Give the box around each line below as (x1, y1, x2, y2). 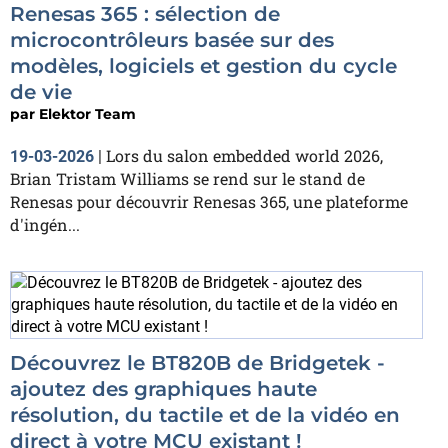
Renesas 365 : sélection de (10, 2, 280, 26)
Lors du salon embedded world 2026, (106, 145, 383, 166)
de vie (10, 80, 72, 104)
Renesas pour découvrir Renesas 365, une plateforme (10, 191, 408, 212)
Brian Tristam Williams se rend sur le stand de (10, 168, 365, 189)
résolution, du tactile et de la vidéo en (10, 403, 400, 427)
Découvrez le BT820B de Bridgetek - (10, 351, 385, 375)
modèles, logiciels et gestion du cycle (10, 54, 397, 78)
